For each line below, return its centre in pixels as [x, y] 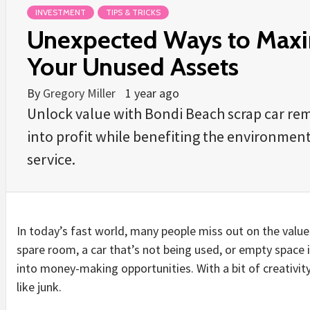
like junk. [39, 286]
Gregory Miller [81, 93]
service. [51, 159]
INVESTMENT [61, 12]
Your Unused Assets [133, 66]
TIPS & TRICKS [133, 12]
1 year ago [152, 93]
